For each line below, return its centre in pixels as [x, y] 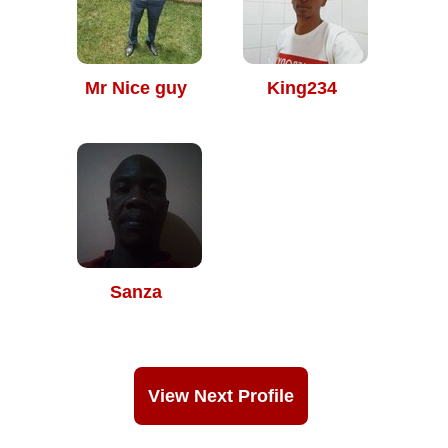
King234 [302, 88]
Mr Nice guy [136, 88]
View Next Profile [221, 396]
